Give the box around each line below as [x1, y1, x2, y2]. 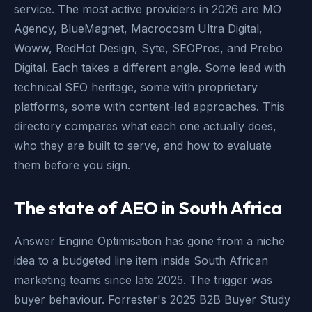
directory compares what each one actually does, [14, 119, 276, 133]
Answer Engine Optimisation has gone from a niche [14, 234, 285, 248]
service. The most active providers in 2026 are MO [14, 2, 281, 16]
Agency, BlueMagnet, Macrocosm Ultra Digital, [14, 22, 263, 36]
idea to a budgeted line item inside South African [14, 253, 268, 267]
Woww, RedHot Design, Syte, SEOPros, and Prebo [14, 41, 283, 55]
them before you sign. [14, 158, 130, 172]
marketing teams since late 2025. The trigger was [14, 273, 272, 287]
